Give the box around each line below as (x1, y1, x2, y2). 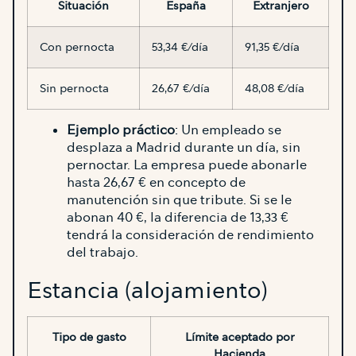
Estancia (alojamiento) (27, 275, 268, 304)
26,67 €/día (152, 80, 210, 95)
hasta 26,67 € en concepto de (67, 173, 246, 191)
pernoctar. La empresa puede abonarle (67, 156, 307, 173)
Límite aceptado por (184, 329, 295, 344)
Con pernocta (40, 39, 114, 54)
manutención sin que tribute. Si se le (67, 191, 292, 208)
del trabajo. (67, 243, 138, 261)
